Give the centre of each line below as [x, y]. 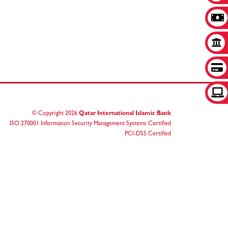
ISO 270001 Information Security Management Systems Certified [90, 124]
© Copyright [49, 114]
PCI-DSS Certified [148, 134]
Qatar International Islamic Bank [125, 114]
